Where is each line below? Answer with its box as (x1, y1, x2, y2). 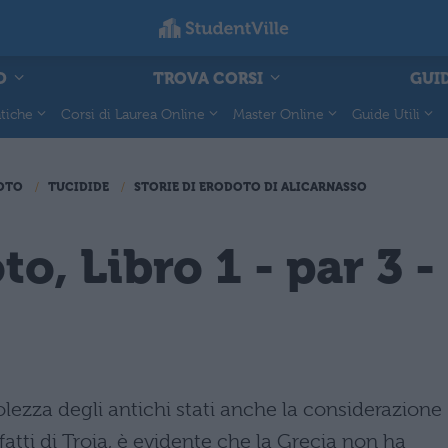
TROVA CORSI (153, 68, 267, 88)
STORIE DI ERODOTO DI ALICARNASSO (134, 180, 367, 194)
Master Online (233, 105, 324, 122)
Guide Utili (352, 105, 420, 122)
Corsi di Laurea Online (61, 105, 205, 122)
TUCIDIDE (48, 180, 109, 194)
